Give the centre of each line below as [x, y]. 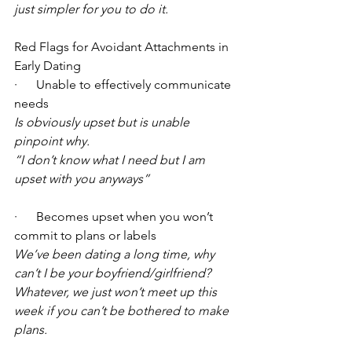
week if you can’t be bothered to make [123, 311]
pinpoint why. [52, 141]
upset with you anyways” [82, 179]
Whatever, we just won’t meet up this [117, 292]
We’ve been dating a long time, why [116, 255]
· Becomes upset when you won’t [115, 217]
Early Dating [48, 66]
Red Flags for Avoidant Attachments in [123, 47]
